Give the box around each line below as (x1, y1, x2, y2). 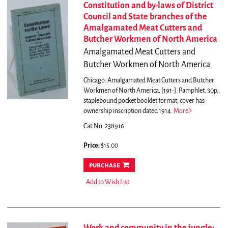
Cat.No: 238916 (83, 123, 124, 130)
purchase (89, 161, 120, 169)
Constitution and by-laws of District (83, 1, 213, 11)
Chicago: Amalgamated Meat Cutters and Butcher (83, 77, 214, 84)
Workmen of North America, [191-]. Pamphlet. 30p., (83, 87, 220, 95)
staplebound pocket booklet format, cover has (83, 97, 205, 105)
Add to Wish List (85, 179, 129, 186)
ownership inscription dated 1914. (83, 107, 174, 115)
